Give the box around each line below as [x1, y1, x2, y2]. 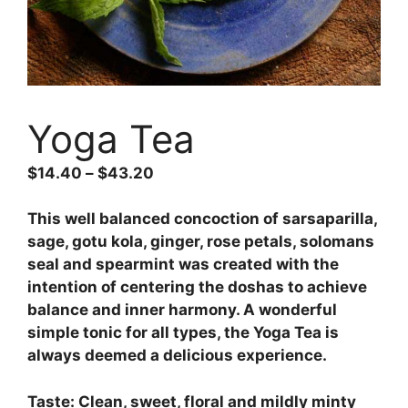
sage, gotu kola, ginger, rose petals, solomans [27, 232, 374, 251]
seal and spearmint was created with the [27, 255, 339, 274]
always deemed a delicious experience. [27, 346, 327, 365]
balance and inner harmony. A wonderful [27, 301, 337, 320]
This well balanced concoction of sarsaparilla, [27, 209, 377, 229]
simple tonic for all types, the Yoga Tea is [27, 323, 339, 342]
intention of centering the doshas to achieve [27, 278, 367, 297]
